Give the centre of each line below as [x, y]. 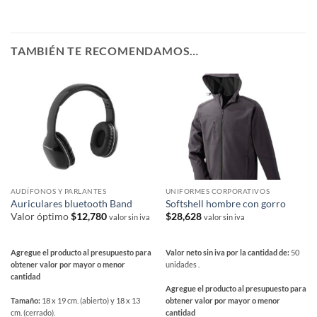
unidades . [182, 265]
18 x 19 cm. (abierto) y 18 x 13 [91, 301]
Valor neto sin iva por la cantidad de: [228, 253]
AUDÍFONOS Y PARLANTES [58, 191]
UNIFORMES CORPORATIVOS [218, 191]
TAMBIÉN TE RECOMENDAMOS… [105, 51]
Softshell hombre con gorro [225, 203]
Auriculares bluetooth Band [71, 203]
